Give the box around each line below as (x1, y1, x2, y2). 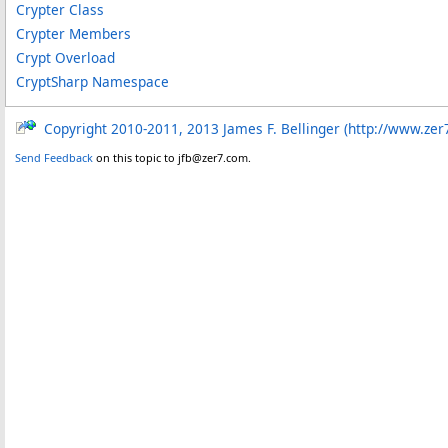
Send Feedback (15, 149, 93, 165)
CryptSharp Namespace (16, 71, 169, 91)
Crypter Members (16, 23, 131, 43)
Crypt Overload (16, 47, 115, 67)
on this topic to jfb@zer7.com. (93, 149, 251, 165)
